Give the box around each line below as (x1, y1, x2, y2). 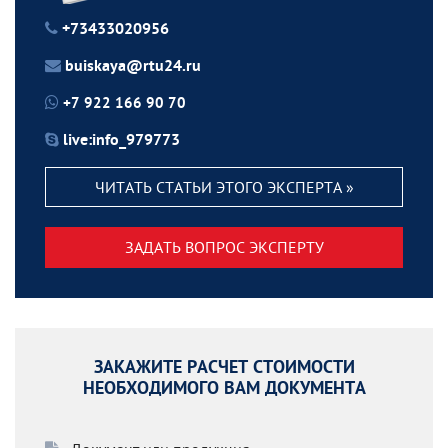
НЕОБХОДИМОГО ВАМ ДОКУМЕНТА (82, 378, 366, 401)
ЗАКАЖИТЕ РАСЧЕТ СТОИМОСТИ (93, 357, 355, 380)
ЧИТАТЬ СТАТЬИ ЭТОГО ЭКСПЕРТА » (94, 176, 354, 197)
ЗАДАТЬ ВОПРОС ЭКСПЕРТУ (124, 237, 324, 257)
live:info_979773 (63, 131, 180, 151)
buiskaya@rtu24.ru (65, 57, 201, 77)
